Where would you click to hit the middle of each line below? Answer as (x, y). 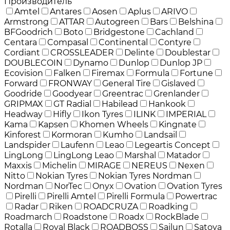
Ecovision (24, 73)
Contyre (175, 42)
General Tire (127, 83)
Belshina (196, 22)
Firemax (108, 73)
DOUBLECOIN (33, 63)
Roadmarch (28, 217)
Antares (66, 11)
